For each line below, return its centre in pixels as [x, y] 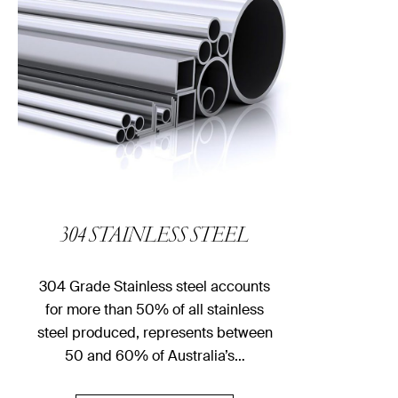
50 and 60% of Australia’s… [155, 356]
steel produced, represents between [155, 333]
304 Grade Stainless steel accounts [155, 287]
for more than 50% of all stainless [155, 310]
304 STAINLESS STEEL [155, 238]
